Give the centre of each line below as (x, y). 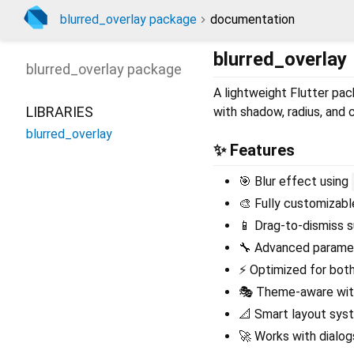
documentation (252, 19)
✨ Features (254, 151)
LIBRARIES (60, 112)
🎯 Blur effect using (295, 182)
